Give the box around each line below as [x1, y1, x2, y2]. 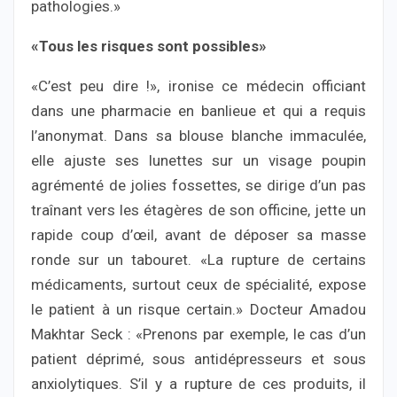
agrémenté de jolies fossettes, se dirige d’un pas [31, 176, 366, 195]
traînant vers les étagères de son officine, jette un [31, 201, 366, 220]
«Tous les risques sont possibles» [31, 37, 270, 56]
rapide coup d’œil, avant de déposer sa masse [31, 226, 366, 245]
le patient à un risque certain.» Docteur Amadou [31, 300, 366, 319]
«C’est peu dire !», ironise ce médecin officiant [31, 77, 366, 96]
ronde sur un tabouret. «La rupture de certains [31, 251, 366, 269]
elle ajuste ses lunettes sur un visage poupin [31, 152, 366, 170]
